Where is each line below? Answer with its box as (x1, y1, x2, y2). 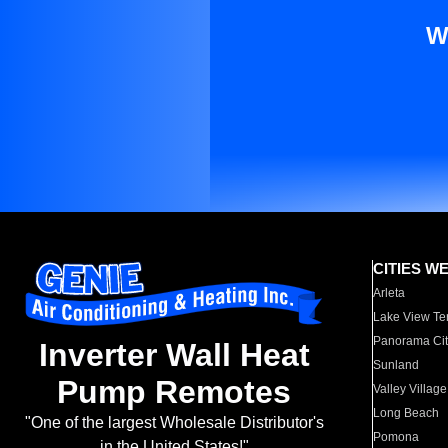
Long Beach (373, 406, 440, 420)
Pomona (373, 430, 420, 444)
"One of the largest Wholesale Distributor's (24, 414, 324, 432)
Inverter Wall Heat (38, 337, 310, 374)
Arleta (373, 286, 406, 300)
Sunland (373, 358, 420, 372)
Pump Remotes (57, 374, 291, 411)
